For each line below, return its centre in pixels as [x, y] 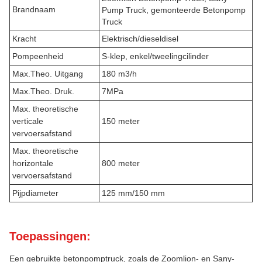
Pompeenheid [38, 56]
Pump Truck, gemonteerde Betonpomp [174, 10]
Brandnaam [34, 9]
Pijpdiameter [35, 193]
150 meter [121, 121]
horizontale [33, 163]
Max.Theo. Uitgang [48, 74]
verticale [28, 121]
